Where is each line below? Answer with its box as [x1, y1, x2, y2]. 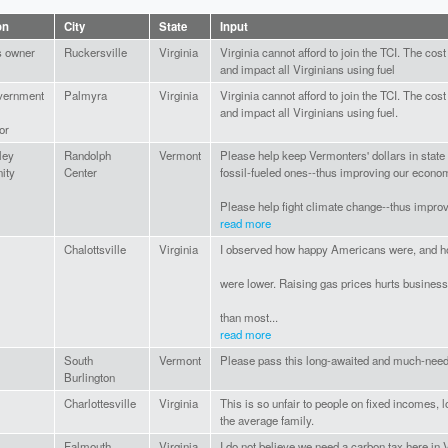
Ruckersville [64, 44, 127, 61]
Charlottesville [64, 395, 136, 412]
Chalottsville [64, 241, 126, 258]
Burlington [64, 369, 115, 386]
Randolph [64, 147, 111, 164]
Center [64, 164, 97, 181]
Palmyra [64, 87, 107, 104]
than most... [220, 309, 278, 326]
